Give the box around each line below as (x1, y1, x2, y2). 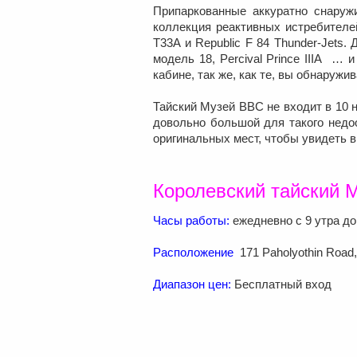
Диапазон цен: (153, 277, 231, 291)
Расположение (153, 245, 237, 259)
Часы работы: (153, 213, 229, 227)
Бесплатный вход (231, 277, 331, 291)
